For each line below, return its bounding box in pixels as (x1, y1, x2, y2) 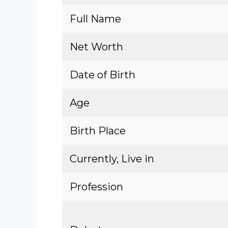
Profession (70, 181, 123, 193)
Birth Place (70, 125, 126, 137)
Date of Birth (70, 69, 135, 81)
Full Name (70, 13, 121, 25)
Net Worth (70, 41, 123, 53)
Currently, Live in (70, 153, 154, 165)
